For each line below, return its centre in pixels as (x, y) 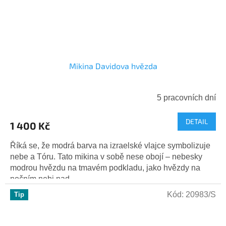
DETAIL (197, 122)
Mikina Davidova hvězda (113, 66)
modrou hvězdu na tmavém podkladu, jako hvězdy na (105, 168)
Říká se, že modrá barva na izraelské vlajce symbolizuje (110, 146)
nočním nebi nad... (43, 179)
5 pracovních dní (186, 98)
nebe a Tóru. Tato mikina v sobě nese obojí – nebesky (106, 157)
